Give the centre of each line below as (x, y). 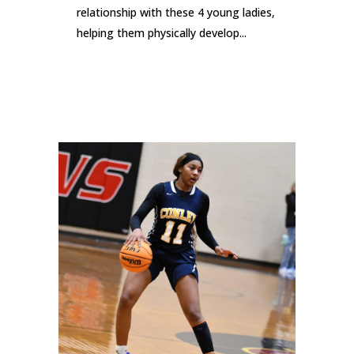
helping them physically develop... (162, 33)
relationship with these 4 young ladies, (176, 13)
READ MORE (112, 80)
